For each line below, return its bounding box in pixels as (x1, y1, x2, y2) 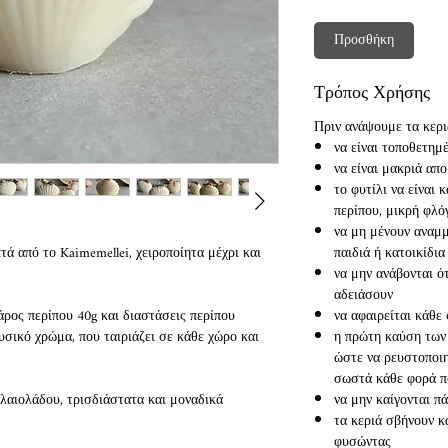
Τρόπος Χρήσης (314, 75, 430, 112)
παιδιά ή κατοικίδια (334, 239, 445, 268)
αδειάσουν (334, 281, 393, 310)
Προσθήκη (334, 26, 394, 55)
